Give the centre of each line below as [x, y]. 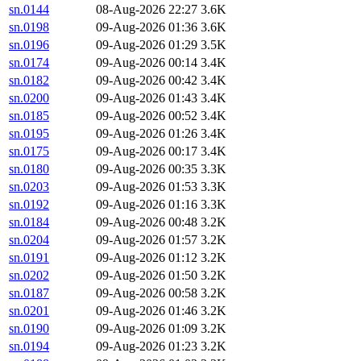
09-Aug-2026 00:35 [147, 169]
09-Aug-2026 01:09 [147, 329]
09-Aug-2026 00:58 [147, 293]
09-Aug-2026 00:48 [147, 222]
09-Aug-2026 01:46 [147, 311]
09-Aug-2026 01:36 [147, 27]
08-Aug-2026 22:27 [147, 10]
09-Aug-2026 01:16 [147, 205]
